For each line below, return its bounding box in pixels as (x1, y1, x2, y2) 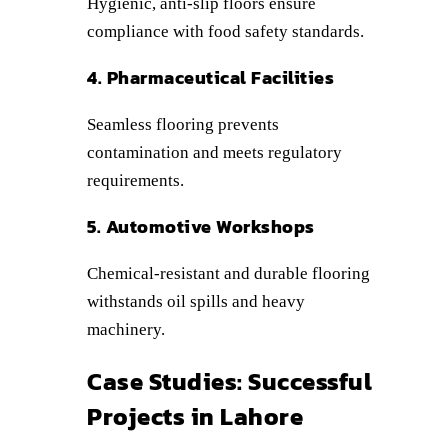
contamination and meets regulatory (87, 143, 342, 163)
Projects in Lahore (87, 399, 303, 435)
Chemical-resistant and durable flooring (87, 264, 370, 284)
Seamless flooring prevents (87, 115, 279, 135)
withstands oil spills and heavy (87, 292, 305, 312)
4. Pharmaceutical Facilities (87, 64, 334, 92)
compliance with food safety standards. (87, 22, 364, 42)
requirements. (87, 171, 184, 191)
